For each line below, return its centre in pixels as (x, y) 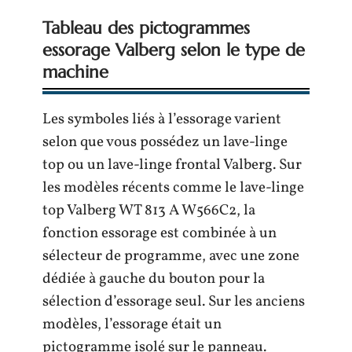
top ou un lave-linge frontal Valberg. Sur (172, 165)
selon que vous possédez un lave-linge (165, 142)
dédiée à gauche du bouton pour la (154, 279)
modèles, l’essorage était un (132, 324)
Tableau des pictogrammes (146, 28)
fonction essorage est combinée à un (159, 233)
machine (75, 72)
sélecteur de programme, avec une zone (171, 256)
